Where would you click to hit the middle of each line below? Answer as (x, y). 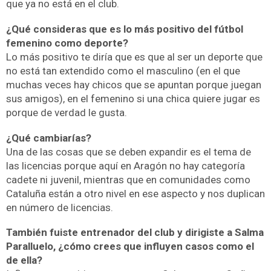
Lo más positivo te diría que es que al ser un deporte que (134, 57)
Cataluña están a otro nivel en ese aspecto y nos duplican (135, 193)
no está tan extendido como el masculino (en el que (123, 70)
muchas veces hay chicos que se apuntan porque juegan (134, 84)
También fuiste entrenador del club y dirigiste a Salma (135, 233)
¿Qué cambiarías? (49, 138)
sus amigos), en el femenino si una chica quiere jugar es (133, 98)
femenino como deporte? (67, 43)
